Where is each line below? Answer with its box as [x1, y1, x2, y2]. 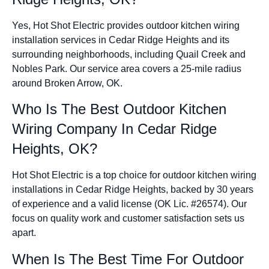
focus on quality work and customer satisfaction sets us [12, 213, 244, 224]
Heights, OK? [12, 141, 97, 157]
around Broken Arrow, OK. [12, 77, 122, 88]
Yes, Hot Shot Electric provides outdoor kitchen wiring [12, 20, 240, 31]
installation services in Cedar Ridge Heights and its [12, 34, 229, 45]
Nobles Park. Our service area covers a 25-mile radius [12, 63, 241, 74]
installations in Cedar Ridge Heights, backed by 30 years [12, 184, 253, 195]
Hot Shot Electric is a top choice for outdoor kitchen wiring [12, 170, 256, 181]
